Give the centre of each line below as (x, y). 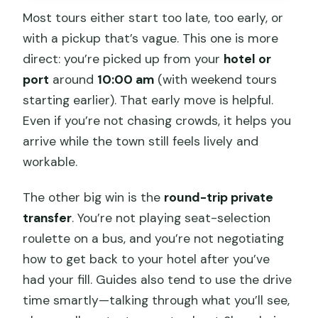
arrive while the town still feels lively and (141, 142)
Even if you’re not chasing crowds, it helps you (157, 121)
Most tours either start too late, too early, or (153, 18)
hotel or (248, 59)
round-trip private (219, 198)
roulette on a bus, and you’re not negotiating (154, 239)
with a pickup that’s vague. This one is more (151, 39)
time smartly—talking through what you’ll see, (157, 301)
